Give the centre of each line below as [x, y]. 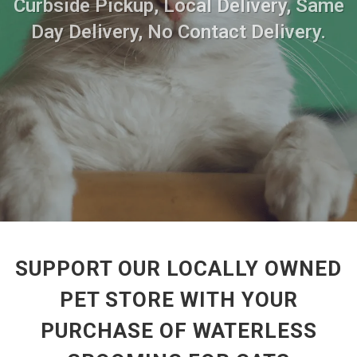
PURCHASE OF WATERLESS [178, 331]
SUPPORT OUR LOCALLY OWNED [178, 269]
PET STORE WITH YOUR [178, 300]
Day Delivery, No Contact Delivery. [178, 32]
